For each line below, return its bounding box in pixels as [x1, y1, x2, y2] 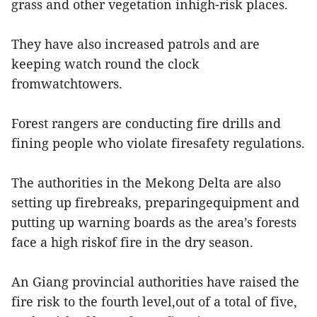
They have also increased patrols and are [11, 35, 260, 52]
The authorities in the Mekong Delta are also [11, 174, 281, 191]
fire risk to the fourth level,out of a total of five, [11, 293, 297, 310]
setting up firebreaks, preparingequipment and [11, 194, 299, 211]
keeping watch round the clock [11, 55, 200, 72]
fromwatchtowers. [11, 75, 122, 92]
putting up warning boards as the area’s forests [11, 214, 296, 231]
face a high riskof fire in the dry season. [11, 234, 253, 250]
